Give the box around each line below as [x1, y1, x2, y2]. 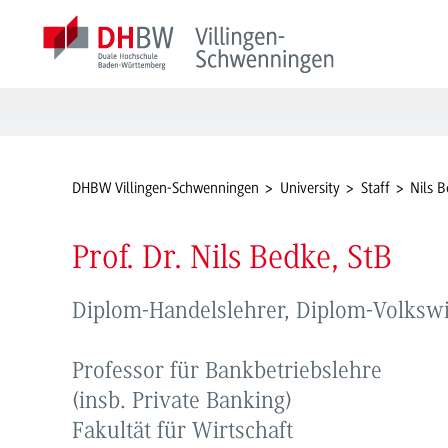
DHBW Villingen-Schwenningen [72, 179, 259, 197]
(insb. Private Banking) [72, 389, 292, 414]
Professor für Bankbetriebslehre [72, 359, 382, 384]
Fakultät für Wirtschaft [72, 419, 293, 444]
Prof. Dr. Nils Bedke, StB [72, 243, 392, 277]
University [279, 179, 340, 197]
